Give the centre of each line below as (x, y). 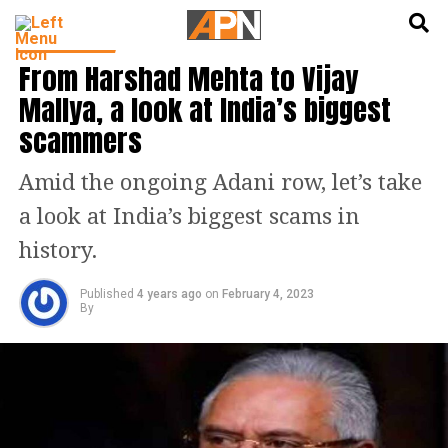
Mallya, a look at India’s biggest (204, 109)
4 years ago (169, 294)
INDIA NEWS (68, 41)
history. (58, 250)
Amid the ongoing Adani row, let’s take (220, 182)
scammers (80, 140)
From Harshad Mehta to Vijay (188, 78)
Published (106, 294)
